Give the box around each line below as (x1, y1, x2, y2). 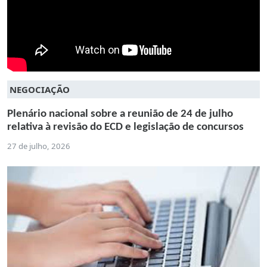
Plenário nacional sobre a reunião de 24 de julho (7, 108, 233, 120)
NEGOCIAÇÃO (10, 83, 70, 96)
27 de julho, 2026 (7, 141, 70, 152)
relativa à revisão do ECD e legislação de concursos (7, 122, 244, 133)
